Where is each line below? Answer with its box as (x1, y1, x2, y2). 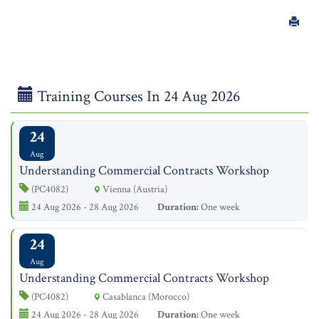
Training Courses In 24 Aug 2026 (33, 86, 240, 107)
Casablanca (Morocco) (100, 290, 189, 303)
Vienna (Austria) (100, 182, 167, 196)
